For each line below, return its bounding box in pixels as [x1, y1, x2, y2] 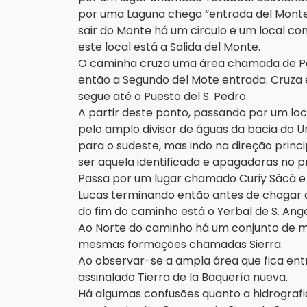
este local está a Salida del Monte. [78, 39, 263, 55]
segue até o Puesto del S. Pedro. [78, 88, 251, 104]
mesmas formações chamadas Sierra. [78, 236, 283, 252]
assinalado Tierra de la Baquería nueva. [78, 269, 291, 285]
